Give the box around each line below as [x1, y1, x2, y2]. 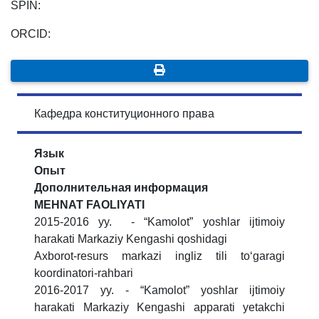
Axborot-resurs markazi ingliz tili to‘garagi [34, 250, 285, 263]
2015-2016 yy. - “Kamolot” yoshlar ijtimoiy [34, 216, 285, 229]
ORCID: [11, 28, 51, 41]
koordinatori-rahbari [34, 267, 133, 280]
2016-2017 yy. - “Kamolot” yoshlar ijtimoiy [34, 284, 285, 297]
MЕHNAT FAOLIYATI [34, 199, 145, 211]
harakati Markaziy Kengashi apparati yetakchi [34, 301, 285, 314]
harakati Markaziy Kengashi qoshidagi [34, 233, 230, 246]
